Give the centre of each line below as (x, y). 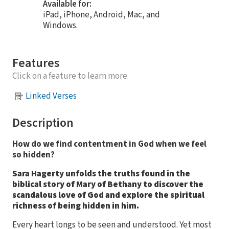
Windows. (60, 25)
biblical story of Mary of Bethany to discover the (108, 184)
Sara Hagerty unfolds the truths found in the (101, 174)
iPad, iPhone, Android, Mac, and (101, 15)
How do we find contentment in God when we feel (109, 144)
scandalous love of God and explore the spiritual (108, 195)
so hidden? (33, 155)
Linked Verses (51, 96)
